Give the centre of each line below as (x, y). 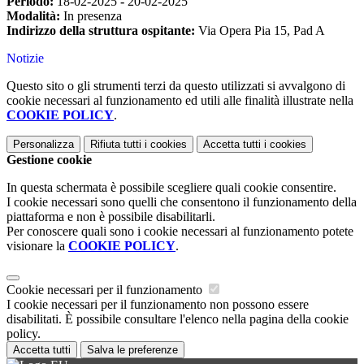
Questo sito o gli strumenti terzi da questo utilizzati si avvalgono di (176, 86)
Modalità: (33, 16)
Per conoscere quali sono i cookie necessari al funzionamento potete (180, 232)
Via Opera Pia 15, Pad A (260, 31)
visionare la (37, 246)
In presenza (91, 16)
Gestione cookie (49, 160)
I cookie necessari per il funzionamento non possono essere (158, 305)
